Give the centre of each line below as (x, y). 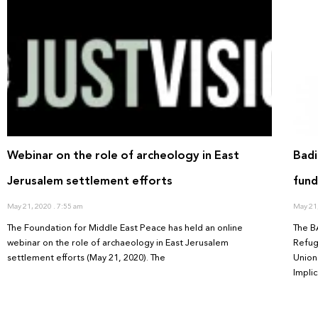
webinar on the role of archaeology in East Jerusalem (118, 242)
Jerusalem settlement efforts (90, 180)
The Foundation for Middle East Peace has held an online (125, 227)
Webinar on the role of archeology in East (123, 155)
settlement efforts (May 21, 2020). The (86, 257)
